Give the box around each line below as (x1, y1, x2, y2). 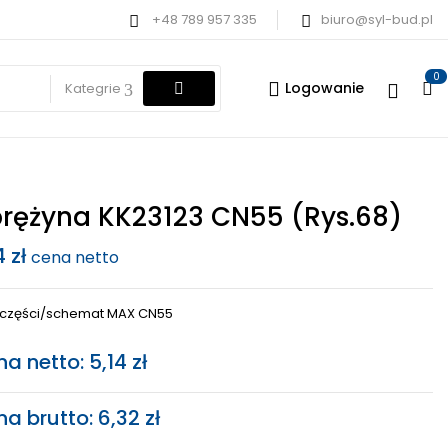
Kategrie (65, 79, 121, 98)
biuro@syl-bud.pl (321, 10, 433, 29)
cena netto (30, 246, 119, 269)
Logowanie (285, 78, 364, 98)
